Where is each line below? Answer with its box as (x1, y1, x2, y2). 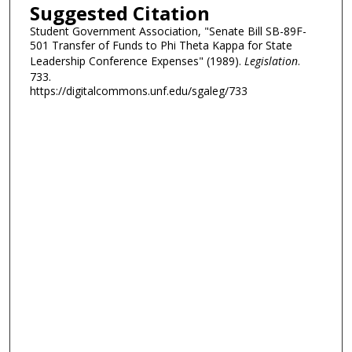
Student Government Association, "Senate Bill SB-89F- (29, 24, 306, 39)
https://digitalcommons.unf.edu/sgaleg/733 (29, 83, 247, 99)
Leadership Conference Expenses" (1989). (29, 53, 244, 69)
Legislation (244, 53, 298, 69)
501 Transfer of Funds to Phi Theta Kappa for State (29, 38, 292, 53)
